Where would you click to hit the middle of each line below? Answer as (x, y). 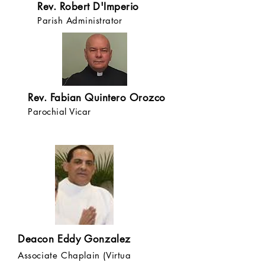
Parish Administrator (80, 20)
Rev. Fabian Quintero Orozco (97, 98)
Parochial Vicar (59, 112)
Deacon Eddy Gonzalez (74, 239)
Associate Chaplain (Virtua (75, 255)
